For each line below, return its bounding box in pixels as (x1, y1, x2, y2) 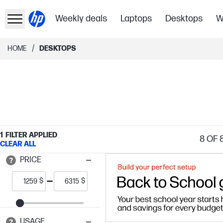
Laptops (120, 13, 152, 24)
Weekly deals (55, 13, 108, 24)
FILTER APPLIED (5, 130, 57, 139)
